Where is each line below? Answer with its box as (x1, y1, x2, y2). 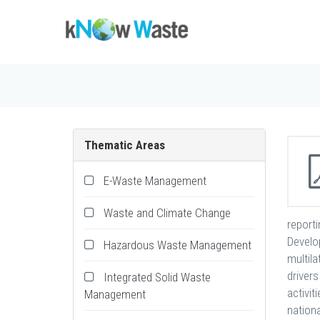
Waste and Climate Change (104, 206, 231, 220)
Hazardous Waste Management (104, 238, 251, 252)
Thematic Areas (84, 138, 165, 152)
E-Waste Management (104, 174, 206, 188)
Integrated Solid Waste (104, 270, 211, 284)
